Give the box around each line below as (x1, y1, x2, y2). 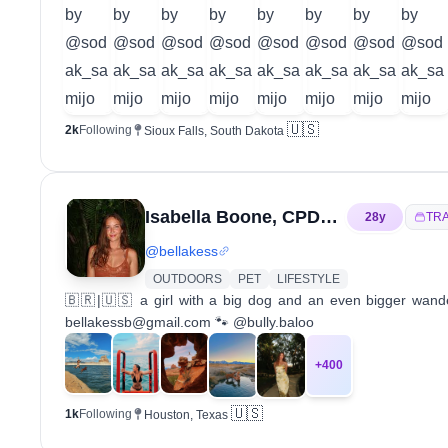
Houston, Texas (144, 408, 228, 422)
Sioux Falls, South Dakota (144, 124, 284, 138)
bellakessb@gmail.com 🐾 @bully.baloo (65, 314, 314, 330)
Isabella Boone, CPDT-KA (320, 207, 338, 227)
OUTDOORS (153, 272, 222, 286)
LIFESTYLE (277, 272, 340, 286)
